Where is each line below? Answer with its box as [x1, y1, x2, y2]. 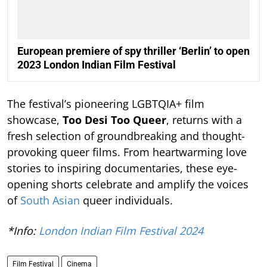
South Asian [20, 193, 80, 208]
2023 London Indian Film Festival [17, 58, 176, 72]
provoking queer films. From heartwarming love [7, 145, 247, 160]
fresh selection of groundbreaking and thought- [7, 129, 245, 144]
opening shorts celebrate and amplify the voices [7, 177, 249, 192]
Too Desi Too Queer [63, 113, 166, 128]
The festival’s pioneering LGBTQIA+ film [7, 97, 204, 111]
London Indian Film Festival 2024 [39, 223, 203, 238]
